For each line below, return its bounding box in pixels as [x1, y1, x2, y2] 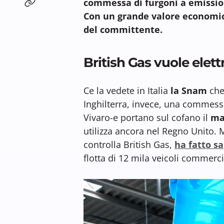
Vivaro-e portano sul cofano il [83, 111, 210, 123]
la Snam [168, 84, 207, 96]
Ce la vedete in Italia [83, 84, 168, 96]
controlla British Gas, [83, 138, 172, 150]
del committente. [83, 23, 162, 35]
